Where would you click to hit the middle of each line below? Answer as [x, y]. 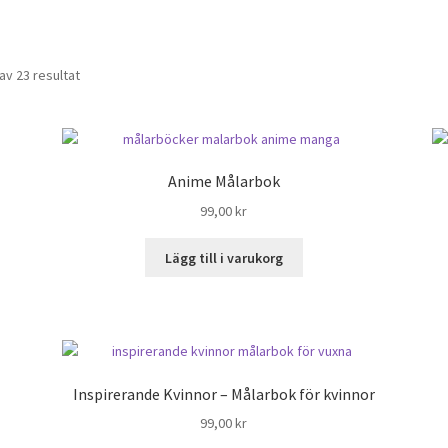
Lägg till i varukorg [223, 257]
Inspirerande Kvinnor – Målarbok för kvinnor [223, 393]
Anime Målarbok [223, 181]
